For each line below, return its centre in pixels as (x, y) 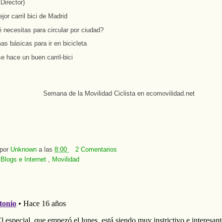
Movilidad (66, 160)
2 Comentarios (96, 150)
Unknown (25, 150)
